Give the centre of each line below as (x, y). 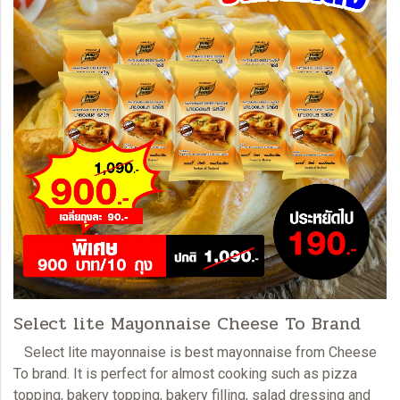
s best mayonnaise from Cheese (275, 352)
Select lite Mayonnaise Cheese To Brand (187, 323)
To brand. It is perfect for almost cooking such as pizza (185, 373)
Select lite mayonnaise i (99, 352)
